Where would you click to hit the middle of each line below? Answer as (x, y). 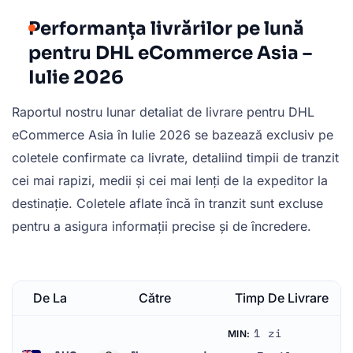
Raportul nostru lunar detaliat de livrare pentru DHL (163, 111)
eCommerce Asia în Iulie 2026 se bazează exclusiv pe (173, 134)
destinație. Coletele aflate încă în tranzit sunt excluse (167, 203)
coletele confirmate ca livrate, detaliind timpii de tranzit (175, 157)
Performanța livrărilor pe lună (166, 28)
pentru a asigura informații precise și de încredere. (162, 226)
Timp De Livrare (281, 297)
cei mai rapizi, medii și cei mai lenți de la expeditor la (170, 180)
